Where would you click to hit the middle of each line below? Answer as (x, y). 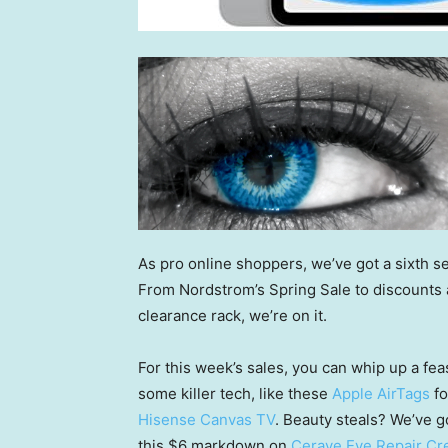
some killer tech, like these (235, 393)
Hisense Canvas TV (206, 419)
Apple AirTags (381, 393)
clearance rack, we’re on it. (232, 315)
